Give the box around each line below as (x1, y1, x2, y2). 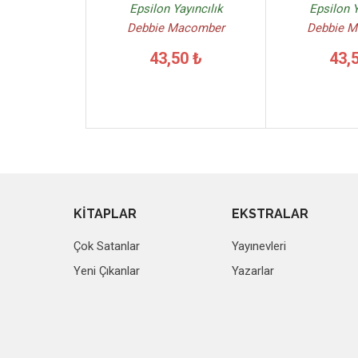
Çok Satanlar (74, 239, 140, 253)
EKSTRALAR (232, 206, 309, 221)
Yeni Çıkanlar (74, 264, 140, 278)
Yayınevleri (232, 239, 287, 253)
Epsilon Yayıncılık (129, 2, 223, 16)
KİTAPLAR (74, 206, 137, 221)
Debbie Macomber (127, 21, 225, 35)
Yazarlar (232, 264, 275, 278)
